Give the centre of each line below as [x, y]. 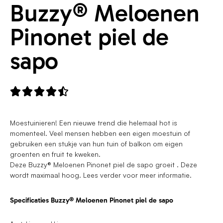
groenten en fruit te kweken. [55, 154]
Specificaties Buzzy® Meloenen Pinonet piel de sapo [92, 201]
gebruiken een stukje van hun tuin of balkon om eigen [96, 144]
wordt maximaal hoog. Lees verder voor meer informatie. [101, 175]
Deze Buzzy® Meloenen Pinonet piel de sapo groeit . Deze [104, 165]
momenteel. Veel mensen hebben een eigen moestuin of [100, 133]
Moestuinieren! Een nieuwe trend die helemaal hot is [94, 123]
